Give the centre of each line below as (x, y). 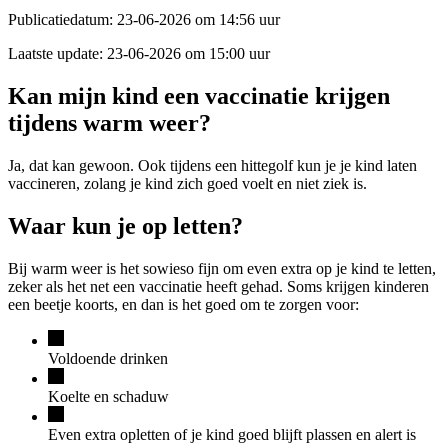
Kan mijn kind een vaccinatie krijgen (199, 95)
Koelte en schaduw (108, 396)
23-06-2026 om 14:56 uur (198, 19)
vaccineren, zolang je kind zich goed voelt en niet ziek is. (187, 183)
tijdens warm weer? (109, 122)
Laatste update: (55, 53)
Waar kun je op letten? (125, 225)
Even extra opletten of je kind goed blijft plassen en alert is (232, 434)
